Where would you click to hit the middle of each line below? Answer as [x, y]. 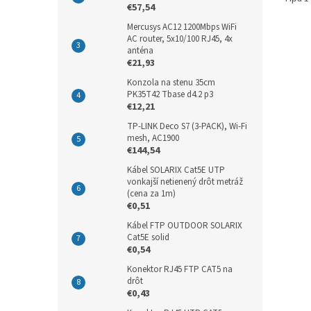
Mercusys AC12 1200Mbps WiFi [182, 27]
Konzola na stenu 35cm [171, 83]
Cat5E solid [148, 238]
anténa [140, 51]
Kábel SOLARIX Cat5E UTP [176, 170]
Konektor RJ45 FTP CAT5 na [180, 270]
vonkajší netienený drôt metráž [185, 182]
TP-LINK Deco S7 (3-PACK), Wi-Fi [187, 127]
